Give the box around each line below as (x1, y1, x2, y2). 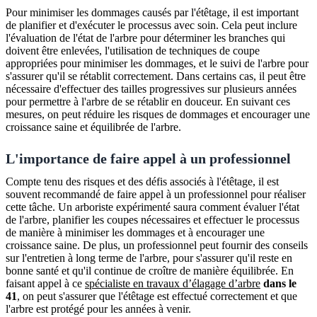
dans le (263, 277, 296, 289)
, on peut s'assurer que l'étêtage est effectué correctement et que (17, 289, 297, 302)
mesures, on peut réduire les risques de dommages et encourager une (6, 108, 310, 120)
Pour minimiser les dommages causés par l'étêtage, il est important (6, 6, 299, 18)
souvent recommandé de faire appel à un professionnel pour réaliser (6, 188, 306, 200)
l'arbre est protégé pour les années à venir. (6, 302, 191, 315)
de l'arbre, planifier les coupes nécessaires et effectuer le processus (6, 213, 299, 226)
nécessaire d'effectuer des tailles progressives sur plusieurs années (6, 82, 296, 95)
